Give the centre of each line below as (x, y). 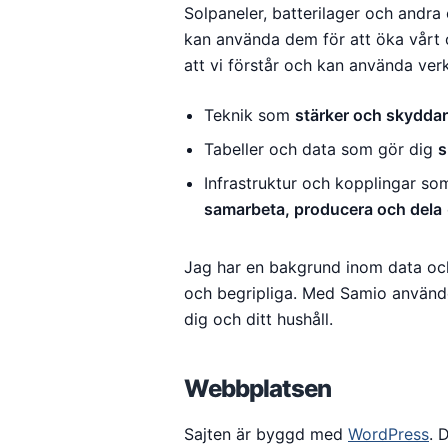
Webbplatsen (257, 388)
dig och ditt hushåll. (258, 319)
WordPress (388, 434)
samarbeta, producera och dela (323, 209)
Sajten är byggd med (266, 434)
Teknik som (249, 115)
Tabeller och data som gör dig (321, 149)
